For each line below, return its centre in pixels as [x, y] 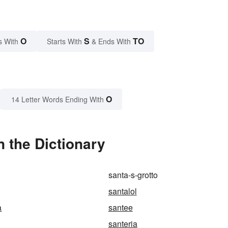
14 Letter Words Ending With [58, 99]
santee [120, 208]
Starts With [65, 41]
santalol [122, 191]
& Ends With [111, 41]
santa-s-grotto [133, 175]
